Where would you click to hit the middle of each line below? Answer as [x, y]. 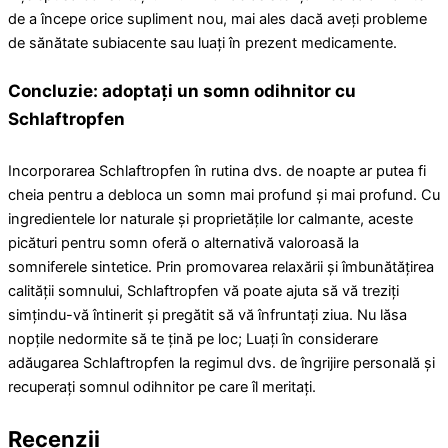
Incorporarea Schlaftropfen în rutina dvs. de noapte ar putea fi [217, 170]
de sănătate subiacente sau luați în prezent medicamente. [202, 43]
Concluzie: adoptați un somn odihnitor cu [182, 91]
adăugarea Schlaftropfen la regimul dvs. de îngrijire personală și [221, 362]
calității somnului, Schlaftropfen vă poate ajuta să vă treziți [203, 290]
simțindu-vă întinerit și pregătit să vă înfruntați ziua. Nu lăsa [207, 314]
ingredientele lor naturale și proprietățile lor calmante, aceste [210, 218]
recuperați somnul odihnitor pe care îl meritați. [162, 386]
